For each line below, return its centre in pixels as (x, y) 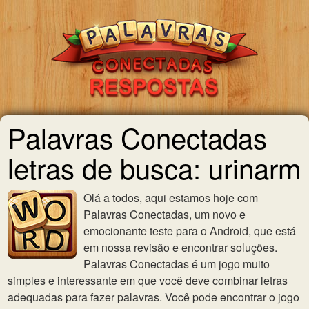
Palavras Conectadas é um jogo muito (177, 264)
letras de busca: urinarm (154, 167)
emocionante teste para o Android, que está (190, 231)
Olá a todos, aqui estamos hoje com (171, 198)
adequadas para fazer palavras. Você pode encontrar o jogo (153, 297)
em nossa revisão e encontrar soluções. (180, 247)
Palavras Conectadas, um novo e (165, 214)
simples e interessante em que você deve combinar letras (148, 280)
